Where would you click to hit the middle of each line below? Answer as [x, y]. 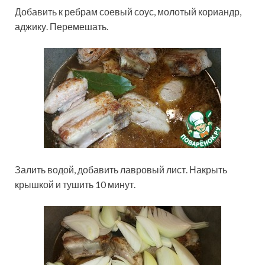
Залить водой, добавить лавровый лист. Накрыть [121, 170]
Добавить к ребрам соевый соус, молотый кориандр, [128, 12]
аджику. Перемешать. [62, 27]
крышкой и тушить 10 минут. [75, 185]
